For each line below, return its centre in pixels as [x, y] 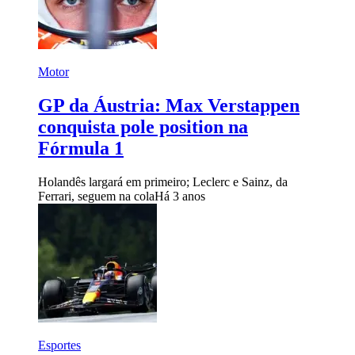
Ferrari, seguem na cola [96, 196]
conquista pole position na [143, 126]
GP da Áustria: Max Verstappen [169, 105]
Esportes [59, 345]
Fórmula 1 [81, 148]
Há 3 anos [180, 196]
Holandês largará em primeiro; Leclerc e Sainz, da [163, 181]
